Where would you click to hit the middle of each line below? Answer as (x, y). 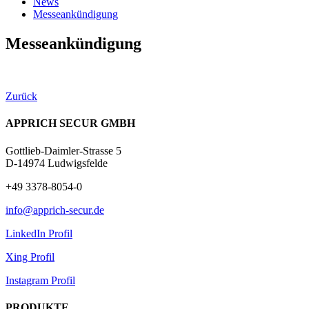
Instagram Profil (40, 280)
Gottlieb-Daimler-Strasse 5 (63, 150)
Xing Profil (30, 257)
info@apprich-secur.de (55, 210)
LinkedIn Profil (39, 233)
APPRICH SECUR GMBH (70, 123)
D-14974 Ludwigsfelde (57, 163)
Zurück (21, 96)
